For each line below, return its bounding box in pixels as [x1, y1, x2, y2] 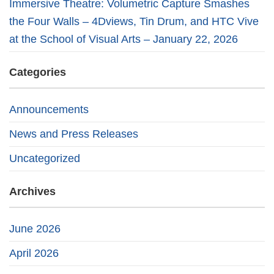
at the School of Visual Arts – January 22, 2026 [9, 33, 238, 45]
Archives [9, 185, 56, 198]
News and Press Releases [9, 128, 138, 140]
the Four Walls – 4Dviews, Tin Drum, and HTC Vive [9, 15, 259, 28]
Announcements [9, 103, 89, 116]
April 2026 [9, 247, 59, 259]
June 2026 [9, 223, 61, 235]
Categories [9, 66, 66, 78]
